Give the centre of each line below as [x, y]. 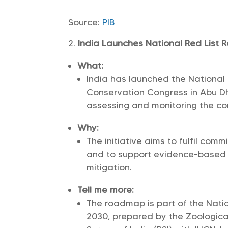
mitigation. [109, 168]
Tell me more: [106, 190]
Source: [85, 23]
